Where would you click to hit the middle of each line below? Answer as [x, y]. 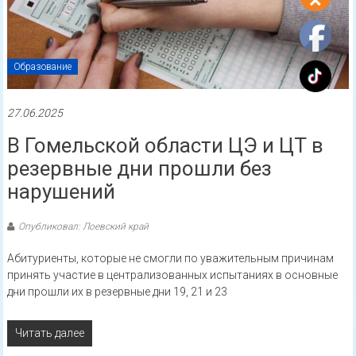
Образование [42, 66]
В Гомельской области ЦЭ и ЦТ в [165, 145]
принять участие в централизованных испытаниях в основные [172, 275]
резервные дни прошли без [139, 168]
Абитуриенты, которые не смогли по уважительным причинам [170, 258]
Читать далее [49, 333]
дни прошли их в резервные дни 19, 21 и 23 [117, 291]
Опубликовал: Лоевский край [83, 226]
